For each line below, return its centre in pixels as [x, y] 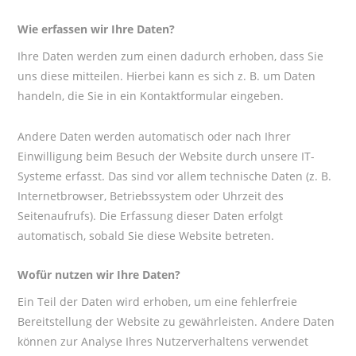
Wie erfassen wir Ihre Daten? [97, 29]
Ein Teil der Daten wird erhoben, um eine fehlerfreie [158, 302]
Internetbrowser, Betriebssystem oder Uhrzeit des [151, 196]
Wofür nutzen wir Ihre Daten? [99, 274]
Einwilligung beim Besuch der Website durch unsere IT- [166, 157]
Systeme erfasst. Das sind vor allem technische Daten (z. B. [175, 176]
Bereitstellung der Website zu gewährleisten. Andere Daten [176, 322]
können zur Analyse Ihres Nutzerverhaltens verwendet [163, 342]
